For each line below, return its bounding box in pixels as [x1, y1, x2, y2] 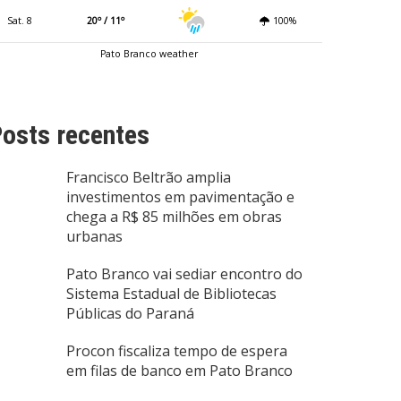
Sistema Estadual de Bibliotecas [66, 284, 277, 304]
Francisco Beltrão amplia [66, 167, 231, 188]
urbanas [66, 226, 123, 247]
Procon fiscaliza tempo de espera [66, 341, 287, 362]
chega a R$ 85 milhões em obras [66, 207, 282, 227]
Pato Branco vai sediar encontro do [66, 264, 303, 285]
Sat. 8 [7, 13, 32, 27]
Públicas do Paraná [66, 303, 194, 324]
